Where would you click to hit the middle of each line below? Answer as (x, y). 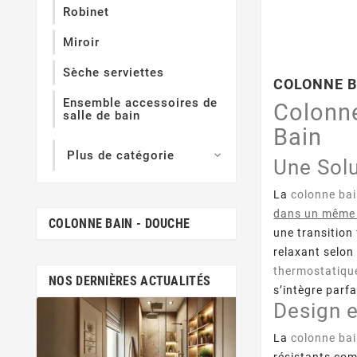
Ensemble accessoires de (140, 103)
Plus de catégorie (121, 156)
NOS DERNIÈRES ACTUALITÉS (130, 280)
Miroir (81, 43)
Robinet (86, 12)
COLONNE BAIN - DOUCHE (120, 223)
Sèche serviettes (114, 73)
